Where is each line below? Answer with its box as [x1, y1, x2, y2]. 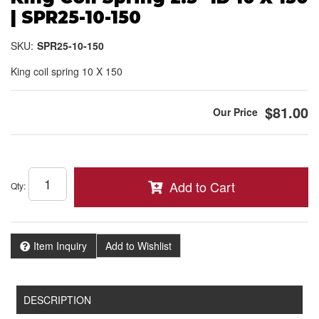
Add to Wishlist [105, 239, 172, 253]
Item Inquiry [33, 238, 87, 253]
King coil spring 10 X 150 [11, 63, 122, 78]
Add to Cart [169, 177, 235, 196]
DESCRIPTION [23, 292, 92, 307]
